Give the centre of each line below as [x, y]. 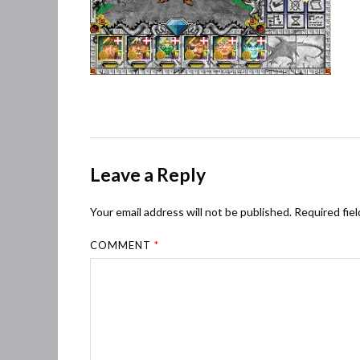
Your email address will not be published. [191, 211]
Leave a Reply [148, 174]
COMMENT [123, 245]
